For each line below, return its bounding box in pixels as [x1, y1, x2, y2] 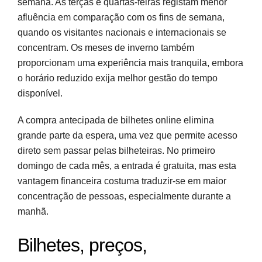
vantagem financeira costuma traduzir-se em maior [18, 175, 226, 186]
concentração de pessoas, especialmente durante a [18, 191, 231, 201]
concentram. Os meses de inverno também [18, 42, 194, 53]
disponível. [18, 88, 63, 98]
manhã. [18, 206, 49, 216]
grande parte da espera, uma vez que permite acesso [18, 130, 237, 140]
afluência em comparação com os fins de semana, [18, 12, 225, 22]
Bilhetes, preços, [18, 234, 147, 256]
